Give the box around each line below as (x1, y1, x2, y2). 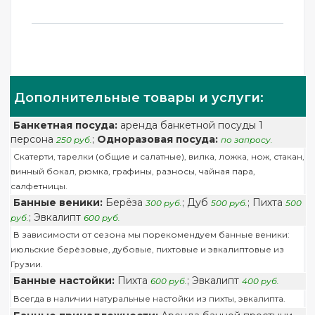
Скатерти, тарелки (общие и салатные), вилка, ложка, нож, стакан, (13, 151, 304, 162)
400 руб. (241, 276, 279, 286)
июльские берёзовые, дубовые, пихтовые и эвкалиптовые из (10, 244, 284, 255)
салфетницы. (10, 181, 67, 191)
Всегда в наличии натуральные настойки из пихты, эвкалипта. (13, 293, 285, 304)
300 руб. (145, 198, 182, 208)
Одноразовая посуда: (96, 133, 218, 146)
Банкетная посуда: (13, 119, 117, 131)
